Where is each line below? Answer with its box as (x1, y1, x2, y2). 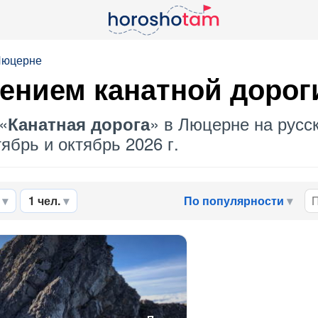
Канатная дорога (8, 111, 150, 136)
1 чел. (28, 192, 60, 209)
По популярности (184, 192, 284, 209)
